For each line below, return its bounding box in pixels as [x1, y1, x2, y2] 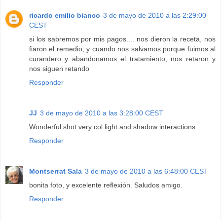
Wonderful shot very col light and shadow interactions [29, 123, 195, 131]
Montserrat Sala [29, 167, 82, 176]
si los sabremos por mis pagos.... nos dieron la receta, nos [29, 35, 216, 43]
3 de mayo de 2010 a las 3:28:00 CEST [40, 109, 163, 117]
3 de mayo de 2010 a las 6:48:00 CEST [85, 167, 208, 176]
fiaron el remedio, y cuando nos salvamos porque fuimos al [29, 45, 216, 53]
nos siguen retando [29, 65, 89, 73]
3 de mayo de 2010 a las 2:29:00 [103, 11, 206, 20]
